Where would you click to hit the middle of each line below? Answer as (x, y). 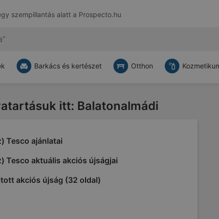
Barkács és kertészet (68, 66)
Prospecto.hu (100, 15)
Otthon (142, 66)
